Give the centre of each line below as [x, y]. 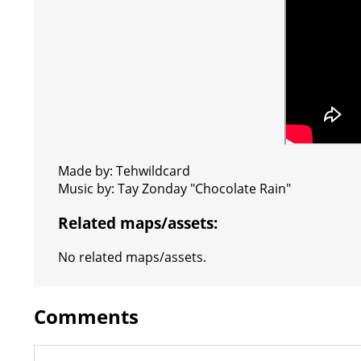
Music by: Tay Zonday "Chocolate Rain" [174, 189]
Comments [86, 316]
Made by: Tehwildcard [124, 171]
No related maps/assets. [132, 257]
